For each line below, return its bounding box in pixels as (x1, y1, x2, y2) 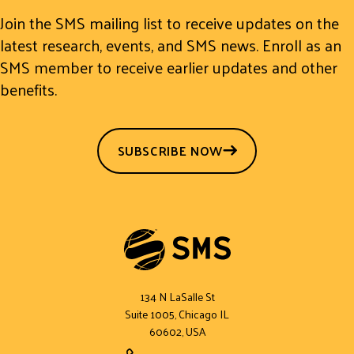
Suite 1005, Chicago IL (125, 303, 229, 324)
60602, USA (149, 321, 205, 341)
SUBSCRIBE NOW (117, 138, 223, 162)
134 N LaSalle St (139, 286, 215, 307)
